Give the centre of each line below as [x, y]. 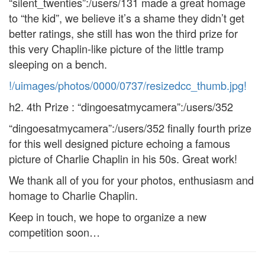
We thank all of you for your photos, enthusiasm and [131, 180]
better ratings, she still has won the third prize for [123, 33]
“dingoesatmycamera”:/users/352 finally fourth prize [130, 128]
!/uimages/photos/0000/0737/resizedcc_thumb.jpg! [128, 85]
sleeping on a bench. [58, 64]
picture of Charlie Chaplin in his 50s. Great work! [123, 159]
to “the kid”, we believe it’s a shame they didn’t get [127, 18]
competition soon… [54, 232]
